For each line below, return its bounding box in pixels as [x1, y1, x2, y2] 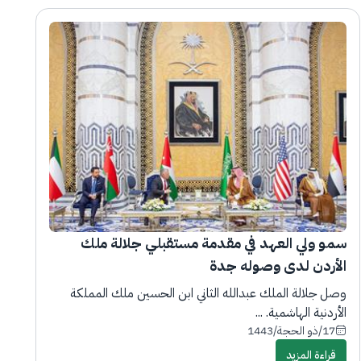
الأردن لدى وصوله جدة [209, 254, 346, 276]
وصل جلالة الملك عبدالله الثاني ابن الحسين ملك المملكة [69, 283, 346, 303]
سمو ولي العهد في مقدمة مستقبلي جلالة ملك [80, 231, 346, 254]
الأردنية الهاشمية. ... [255, 302, 346, 322]
